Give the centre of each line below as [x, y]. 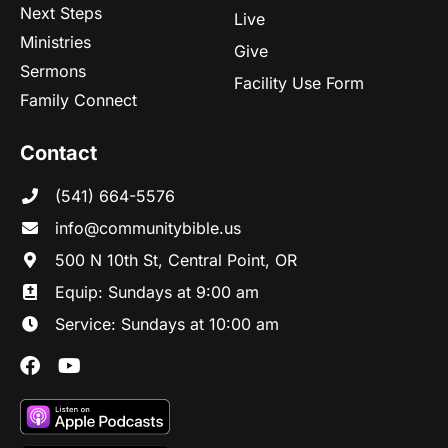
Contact [58, 152]
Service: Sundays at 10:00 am [167, 323]
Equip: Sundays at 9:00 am [157, 291]
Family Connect [78, 99]
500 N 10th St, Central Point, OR [176, 259]
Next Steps [61, 12]
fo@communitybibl [139, 227]
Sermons [53, 70]
